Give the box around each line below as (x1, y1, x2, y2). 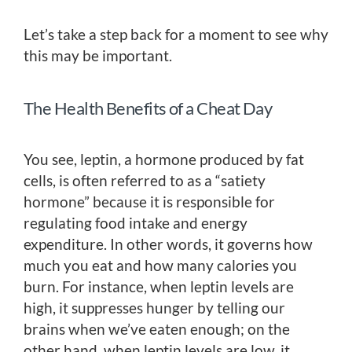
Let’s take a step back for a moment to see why (24, 25, 328, 44)
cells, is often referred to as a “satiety (24, 171, 266, 190)
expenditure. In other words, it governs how (24, 235, 313, 254)
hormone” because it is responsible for (24, 192, 275, 211)
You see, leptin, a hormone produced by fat (24, 150, 304, 169)
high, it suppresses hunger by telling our (24, 299, 285, 317)
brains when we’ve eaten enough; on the (24, 320, 290, 339)
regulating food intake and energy (24, 214, 247, 233)
